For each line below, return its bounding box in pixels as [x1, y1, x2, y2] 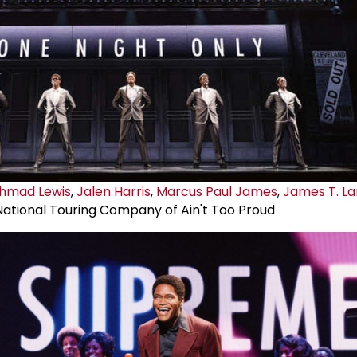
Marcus [156, 182, 206, 202]
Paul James [206, 182, 277, 202]
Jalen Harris [76, 182, 151, 202]
